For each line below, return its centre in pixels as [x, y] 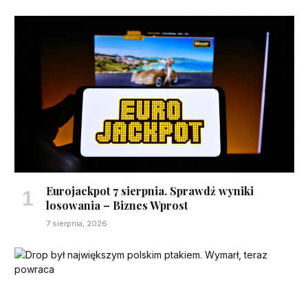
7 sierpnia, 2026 [77, 224]
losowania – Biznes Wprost [117, 206]
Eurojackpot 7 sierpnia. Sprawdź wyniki [150, 191]
